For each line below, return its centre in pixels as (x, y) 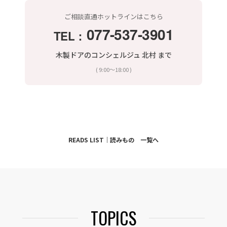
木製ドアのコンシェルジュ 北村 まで (113, 55)
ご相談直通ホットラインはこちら (113, 16)
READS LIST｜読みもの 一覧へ (113, 140)
